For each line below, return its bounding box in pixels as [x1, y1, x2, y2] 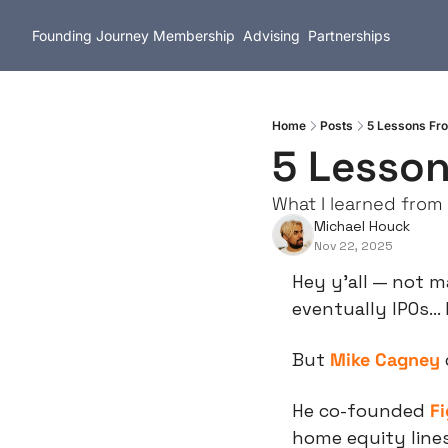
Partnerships [308, 27, 390, 44]
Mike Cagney [330, 348, 440, 371]
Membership [153, 27, 235, 44]
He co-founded [292, 399, 430, 422]
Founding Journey [32, 27, 149, 44]
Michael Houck [314, 217, 410, 235]
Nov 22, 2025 [314, 238, 393, 254]
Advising [243, 27, 300, 44]
